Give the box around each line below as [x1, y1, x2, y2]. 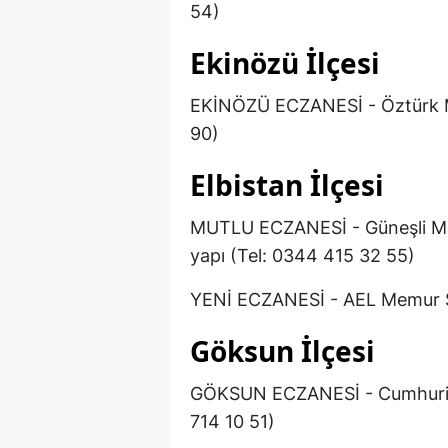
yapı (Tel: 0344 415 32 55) [190, 245, 415, 267]
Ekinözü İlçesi [190, 44, 380, 83]
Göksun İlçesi [190, 332, 375, 371]
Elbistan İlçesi [190, 166, 384, 205]
